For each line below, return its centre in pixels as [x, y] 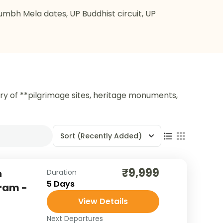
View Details [103, 201]
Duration [61, 172]
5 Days [60, 184]
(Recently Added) [110, 136]
